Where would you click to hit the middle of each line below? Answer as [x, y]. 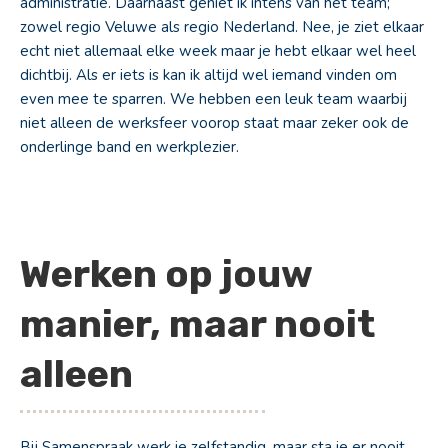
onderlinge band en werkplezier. [129, 147]
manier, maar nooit [197, 324]
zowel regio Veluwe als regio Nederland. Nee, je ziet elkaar [222, 27]
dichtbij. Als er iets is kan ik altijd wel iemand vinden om [208, 75]
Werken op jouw [166, 274]
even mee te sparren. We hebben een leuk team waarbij [213, 99]
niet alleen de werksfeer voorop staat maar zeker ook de [214, 123]
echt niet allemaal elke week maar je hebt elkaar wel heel [218, 51]
